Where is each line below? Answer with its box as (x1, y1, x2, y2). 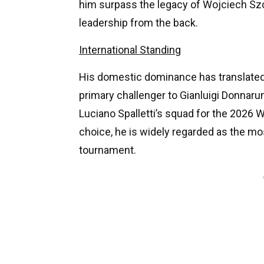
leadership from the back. (79, 16, 198, 29)
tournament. (79, 143, 136, 156)
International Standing (79, 43, 181, 56)
